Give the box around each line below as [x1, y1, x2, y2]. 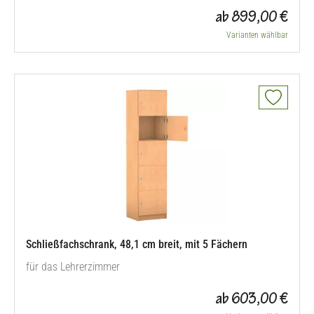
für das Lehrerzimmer [26, 260, 120, 273]
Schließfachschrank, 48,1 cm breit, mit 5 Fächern [26, 238, 247, 251]
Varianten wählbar [226, 30, 288, 40]
